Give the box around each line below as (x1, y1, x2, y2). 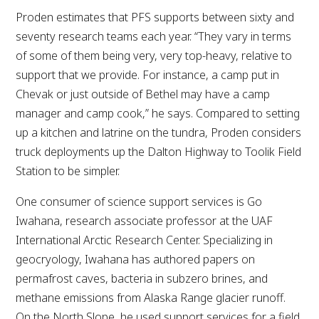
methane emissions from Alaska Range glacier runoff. (16, 289, 286, 305)
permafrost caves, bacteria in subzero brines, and (16, 270, 268, 286)
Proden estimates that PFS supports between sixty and (16, 9, 295, 25)
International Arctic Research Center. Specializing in (16, 231, 273, 248)
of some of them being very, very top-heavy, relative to (16, 47, 293, 63)
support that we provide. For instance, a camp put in (16, 66, 280, 83)
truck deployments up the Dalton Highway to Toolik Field (16, 143, 302, 159)
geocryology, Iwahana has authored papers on (16, 251, 256, 267)
